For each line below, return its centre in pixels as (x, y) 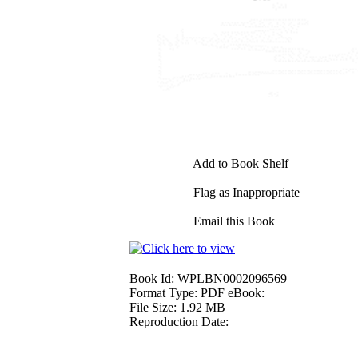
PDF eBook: (233, 292)
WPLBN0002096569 (232, 278)
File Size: (153, 307)
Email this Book (233, 221)
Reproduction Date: (179, 321)
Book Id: (152, 278)
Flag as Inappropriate (245, 192)
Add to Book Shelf (239, 163)
